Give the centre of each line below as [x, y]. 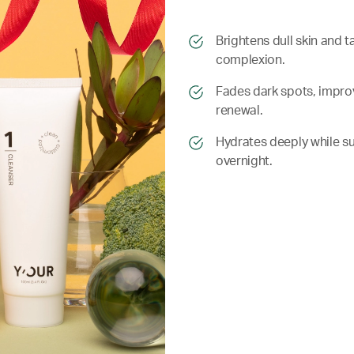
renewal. [239, 111]
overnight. [244, 161]
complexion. [250, 60]
